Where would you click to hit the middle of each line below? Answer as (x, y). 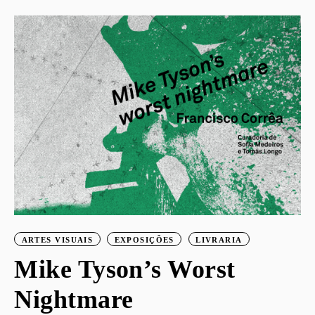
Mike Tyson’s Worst (125, 269)
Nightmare (74, 299)
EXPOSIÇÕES (144, 239)
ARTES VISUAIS (57, 239)
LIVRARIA (219, 239)
